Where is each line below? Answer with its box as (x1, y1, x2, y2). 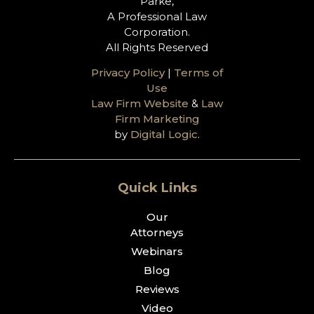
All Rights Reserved (106, 40, 208, 54)
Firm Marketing (114, 112, 200, 126)
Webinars (131, 245, 183, 259)
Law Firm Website (91, 97, 189, 111)
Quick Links (117, 180, 197, 196)
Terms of (174, 66, 223, 80)
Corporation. (124, 25, 190, 39)
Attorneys (130, 226, 184, 240)
